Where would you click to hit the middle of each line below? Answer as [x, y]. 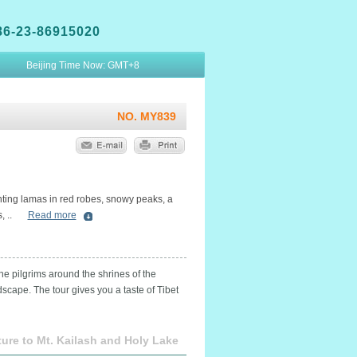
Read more [52, 215]
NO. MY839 [146, 116]
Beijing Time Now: [67, 65]
